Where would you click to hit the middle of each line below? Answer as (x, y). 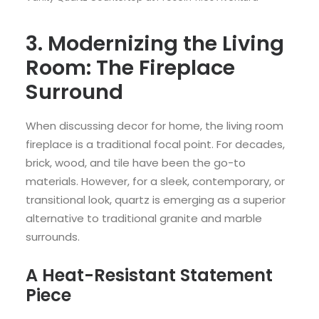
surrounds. (53, 236)
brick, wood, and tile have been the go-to (136, 162)
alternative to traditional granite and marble (144, 218)
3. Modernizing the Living (155, 43)
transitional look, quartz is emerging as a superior (156, 199)
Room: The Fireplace (130, 67)
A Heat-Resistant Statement (149, 275)
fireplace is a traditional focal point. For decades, (155, 144)
